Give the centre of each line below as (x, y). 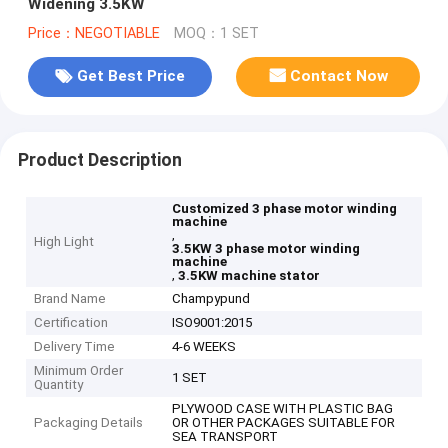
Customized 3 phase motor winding (285, 209)
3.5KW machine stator (249, 276)
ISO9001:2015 (212, 323)
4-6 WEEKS (204, 347)
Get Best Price (130, 76)
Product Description (99, 159)
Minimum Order (79, 371)
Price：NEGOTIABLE (93, 33)
